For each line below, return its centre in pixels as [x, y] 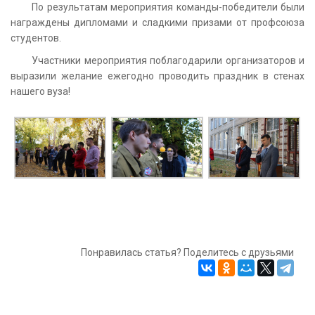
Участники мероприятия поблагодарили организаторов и [168, 60]
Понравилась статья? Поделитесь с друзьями [187, 253]
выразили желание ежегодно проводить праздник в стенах [157, 76]
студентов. [36, 38]
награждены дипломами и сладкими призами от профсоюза [157, 22]
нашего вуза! [40, 91]
